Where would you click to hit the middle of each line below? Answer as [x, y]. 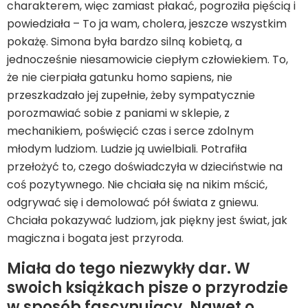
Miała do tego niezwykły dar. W [129, 268]
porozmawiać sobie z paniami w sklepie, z [118, 113]
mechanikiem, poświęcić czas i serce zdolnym [130, 131]
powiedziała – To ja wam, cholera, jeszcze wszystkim [147, 24]
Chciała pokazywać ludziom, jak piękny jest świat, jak [147, 220]
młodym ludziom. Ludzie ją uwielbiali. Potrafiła [127, 149]
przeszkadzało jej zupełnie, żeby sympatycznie [131, 95]
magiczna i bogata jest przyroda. [95, 238]
